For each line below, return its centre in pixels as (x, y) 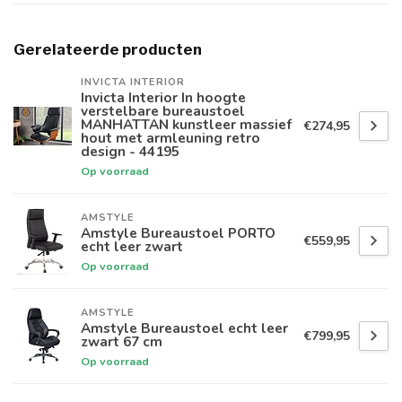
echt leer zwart (132, 247)
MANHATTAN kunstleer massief (186, 125)
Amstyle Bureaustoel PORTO (178, 233)
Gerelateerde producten (108, 50)
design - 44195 (130, 152)
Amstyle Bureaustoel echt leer (184, 328)
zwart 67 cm (122, 342)
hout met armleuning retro (170, 138)
